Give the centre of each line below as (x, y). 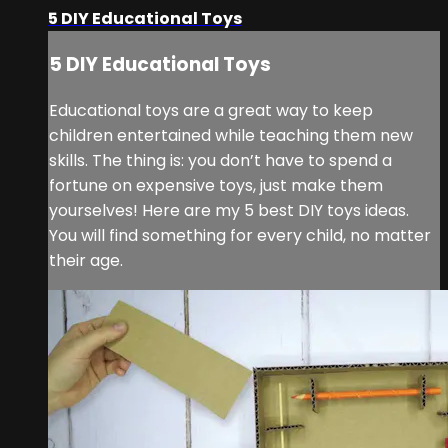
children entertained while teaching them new (231, 135)
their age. (86, 260)
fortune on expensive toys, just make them (216, 185)
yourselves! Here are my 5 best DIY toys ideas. (229, 210)
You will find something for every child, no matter (240, 235)
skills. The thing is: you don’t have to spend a (220, 160)
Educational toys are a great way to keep (211, 110)
